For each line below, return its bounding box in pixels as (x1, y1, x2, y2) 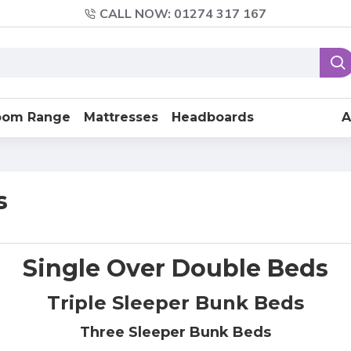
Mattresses (84, 110, 158, 125)
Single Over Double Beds (23, 254, 328, 283)
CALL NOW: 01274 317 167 (100, 5, 266, 23)
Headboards (172, 110, 254, 125)
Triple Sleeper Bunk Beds (47, 291, 304, 314)
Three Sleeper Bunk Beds (80, 324, 271, 341)
